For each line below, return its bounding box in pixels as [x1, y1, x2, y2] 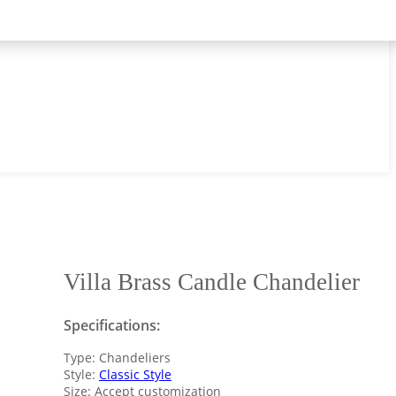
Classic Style [98, 365, 171, 383]
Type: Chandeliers [63, 348, 171, 366]
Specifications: [63, 315, 160, 335]
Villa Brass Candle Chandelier [63, 268, 360, 295]
